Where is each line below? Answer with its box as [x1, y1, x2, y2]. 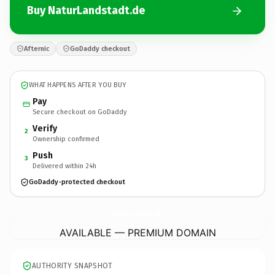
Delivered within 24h [33, 161, 96, 170]
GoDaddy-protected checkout [29, 178, 125, 186]
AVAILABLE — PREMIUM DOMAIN [59, 226, 216, 239]
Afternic [24, 44, 49, 53]
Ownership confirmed [33, 134, 99, 143]
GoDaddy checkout [70, 44, 130, 53]
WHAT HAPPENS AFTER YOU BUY [29, 81, 126, 89]
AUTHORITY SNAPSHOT [32, 261, 113, 270]
